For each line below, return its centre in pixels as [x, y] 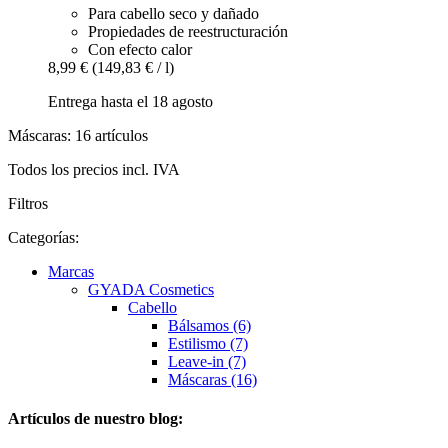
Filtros [28, 203]
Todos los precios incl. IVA [94, 169]
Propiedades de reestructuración [188, 31]
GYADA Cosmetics [151, 289]
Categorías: [43, 237]
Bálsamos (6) [209, 325]
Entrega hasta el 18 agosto [130, 101]
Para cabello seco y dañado [173, 13]
